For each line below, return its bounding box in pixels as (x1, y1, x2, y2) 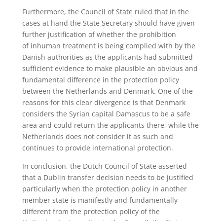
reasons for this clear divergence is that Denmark (22, 97, 185, 107)
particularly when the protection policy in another (22, 184, 187, 193)
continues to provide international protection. (22, 143, 173, 152)
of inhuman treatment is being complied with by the (22, 40, 195, 50)
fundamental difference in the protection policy (22, 74, 179, 84)
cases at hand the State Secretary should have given (22, 18, 195, 28)
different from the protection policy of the (22, 206, 160, 216)
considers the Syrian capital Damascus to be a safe (22, 109, 190, 118)
